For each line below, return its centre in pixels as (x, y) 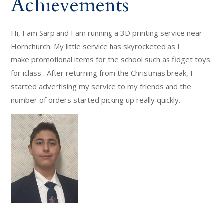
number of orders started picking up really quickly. (96, 100)
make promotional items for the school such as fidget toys (111, 59)
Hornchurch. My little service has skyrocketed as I (96, 46)
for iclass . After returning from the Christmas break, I (102, 73)
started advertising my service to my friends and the (101, 86)
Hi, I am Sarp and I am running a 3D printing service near (107, 33)
